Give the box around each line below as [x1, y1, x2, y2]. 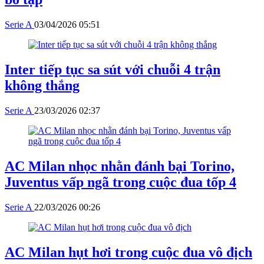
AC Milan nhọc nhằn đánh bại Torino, [5, 159, 235, 174]
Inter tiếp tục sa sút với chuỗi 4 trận [5, 62, 220, 78]
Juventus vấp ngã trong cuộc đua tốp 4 [5, 174, 236, 190]
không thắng [5, 78, 80, 94]
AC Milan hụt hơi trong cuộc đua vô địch [5, 244, 252, 260]
